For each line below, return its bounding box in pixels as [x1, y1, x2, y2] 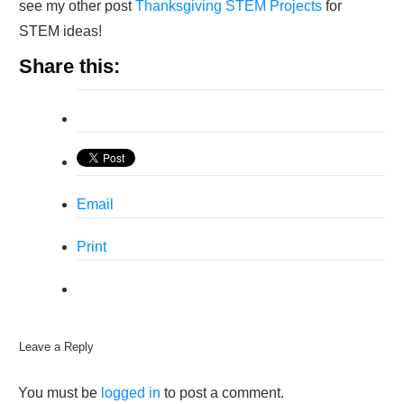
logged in [101, 385, 161, 401]
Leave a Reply [19, 340, 94, 354]
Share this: [19, 55, 120, 78]
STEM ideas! [19, 23, 102, 40]
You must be [18, 385, 101, 401]
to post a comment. [161, 385, 284, 401]
